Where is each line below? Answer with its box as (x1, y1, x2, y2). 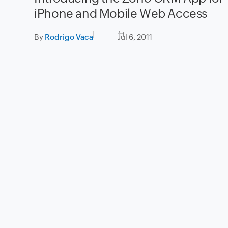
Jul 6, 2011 (118, 33, 153, 42)
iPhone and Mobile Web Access (34, 7, 207, 21)
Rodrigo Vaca (45, 33, 94, 42)
